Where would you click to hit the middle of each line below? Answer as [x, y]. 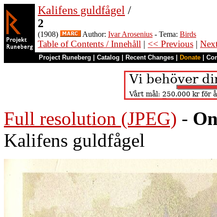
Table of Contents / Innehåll [89, 44]
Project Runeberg [65, 57]
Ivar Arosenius [130, 34]
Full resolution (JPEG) [90, 118]
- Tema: [166, 34]
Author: [94, 34]
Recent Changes [150, 57]
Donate [190, 57]
